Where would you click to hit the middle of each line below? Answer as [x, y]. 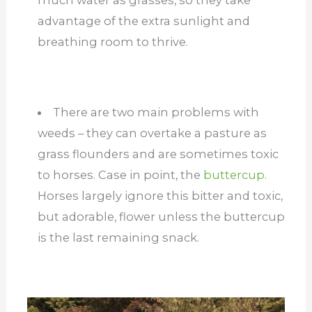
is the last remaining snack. [118, 238]
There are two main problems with [156, 112]
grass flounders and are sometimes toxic [158, 154]
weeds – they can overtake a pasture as [152, 133]
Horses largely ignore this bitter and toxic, [160, 196]
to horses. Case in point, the [120, 175]
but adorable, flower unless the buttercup [161, 217]
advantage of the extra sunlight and [143, 21]
